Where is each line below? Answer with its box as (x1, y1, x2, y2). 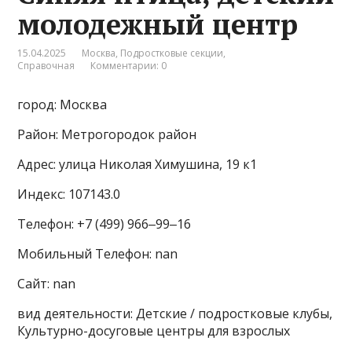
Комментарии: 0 (90, 59, 167, 72)
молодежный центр (17, 5, 299, 42)
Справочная (17, 59, 75, 72)
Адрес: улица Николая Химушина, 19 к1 (17, 156, 258, 173)
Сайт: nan (17, 275, 76, 292)
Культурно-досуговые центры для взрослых (17, 322, 291, 339)
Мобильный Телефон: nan (17, 245, 178, 262)
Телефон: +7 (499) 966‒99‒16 (17, 215, 192, 233)
